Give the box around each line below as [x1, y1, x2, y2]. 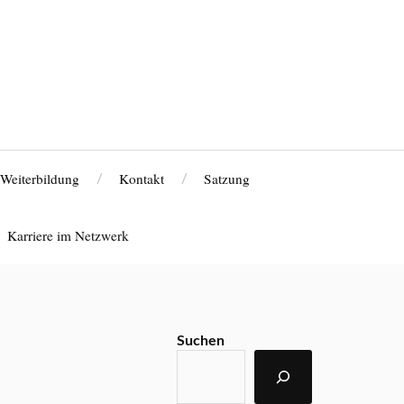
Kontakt [118, 170, 164, 188]
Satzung [203, 170, 250, 188]
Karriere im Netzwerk [6, 226, 129, 244]
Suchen [177, 334, 225, 348]
